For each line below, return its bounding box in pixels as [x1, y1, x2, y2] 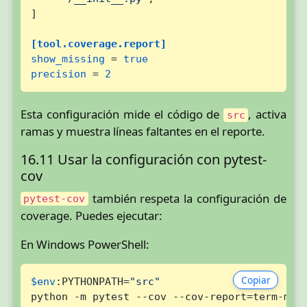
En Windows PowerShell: [21, 236, 149, 252]
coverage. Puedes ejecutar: [21, 207, 162, 223]
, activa [248, 106, 287, 123]
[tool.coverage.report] [30, 38, 167, 50]
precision [30, 68, 86, 80]
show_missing [30, 53, 105, 65]
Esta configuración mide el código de [21, 106, 224, 123]
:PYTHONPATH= [55, 275, 130, 288]
